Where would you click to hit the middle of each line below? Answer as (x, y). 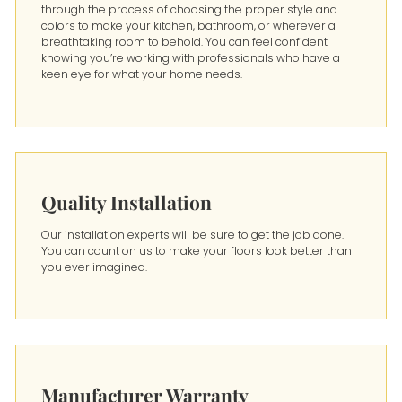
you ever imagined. (95, 267)
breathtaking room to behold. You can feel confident (185, 42)
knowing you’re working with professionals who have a (191, 58)
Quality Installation (127, 202)
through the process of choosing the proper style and (190, 10)
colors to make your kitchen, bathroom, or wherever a (189, 26)
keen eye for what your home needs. (142, 74)
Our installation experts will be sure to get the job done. (193, 234)
